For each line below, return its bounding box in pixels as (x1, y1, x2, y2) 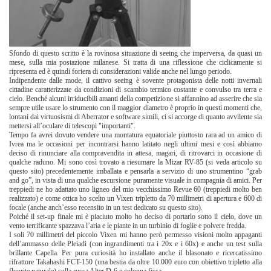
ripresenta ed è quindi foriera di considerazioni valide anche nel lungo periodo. (9, 67, 232, 76)
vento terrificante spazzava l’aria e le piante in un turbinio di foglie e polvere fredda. (9, 221, 246, 230)
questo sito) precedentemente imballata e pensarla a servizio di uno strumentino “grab (9, 167, 262, 176)
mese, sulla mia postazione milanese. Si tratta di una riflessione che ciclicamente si (9, 58, 262, 67)
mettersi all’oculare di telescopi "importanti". (9, 122, 135, 131)
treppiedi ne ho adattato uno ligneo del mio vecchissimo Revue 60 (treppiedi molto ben (9, 185, 262, 194)
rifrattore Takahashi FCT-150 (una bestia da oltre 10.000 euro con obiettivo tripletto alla (9, 258, 262, 267)
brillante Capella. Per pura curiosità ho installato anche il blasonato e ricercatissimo (9, 249, 262, 258)
